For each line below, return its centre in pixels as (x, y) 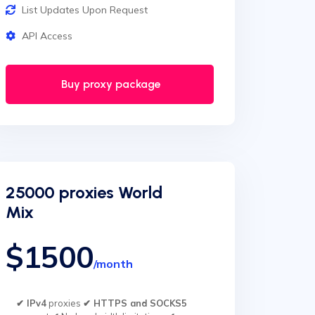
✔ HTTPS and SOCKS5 (135, 303)
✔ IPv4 (31, 303)
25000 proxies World (84, 192)
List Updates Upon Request (85, 10)
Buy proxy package (110, 84)
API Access (47, 36)
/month (113, 264)
